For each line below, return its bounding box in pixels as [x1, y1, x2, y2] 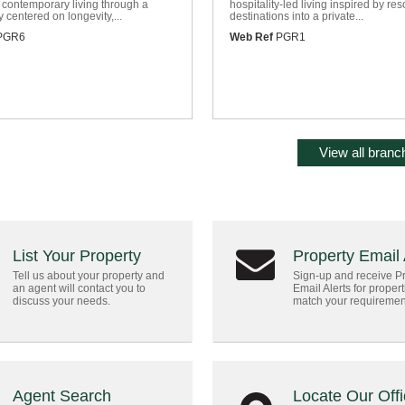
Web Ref [230, 31, 273, 43]
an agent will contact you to [13, 282, 146, 295]
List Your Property [13, 247, 141, 265]
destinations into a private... [230, 10, 363, 23]
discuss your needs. [13, 295, 110, 307]
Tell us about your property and [13, 269, 165, 282]
